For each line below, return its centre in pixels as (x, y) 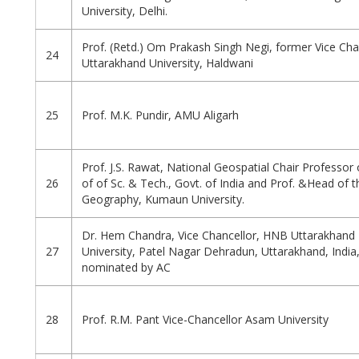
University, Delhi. (125, 11)
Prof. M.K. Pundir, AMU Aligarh (160, 115)
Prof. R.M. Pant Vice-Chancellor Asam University (205, 320)
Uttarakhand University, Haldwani (167, 63)
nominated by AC (126, 268)
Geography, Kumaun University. (163, 200)
